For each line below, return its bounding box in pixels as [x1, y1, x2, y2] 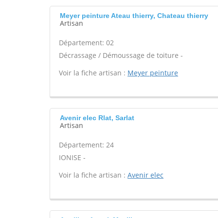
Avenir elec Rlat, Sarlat [60, 114, 134, 122]
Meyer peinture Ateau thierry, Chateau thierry [60, 12, 208, 19]
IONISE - [59, 153, 86, 162]
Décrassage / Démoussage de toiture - [59, 51, 183, 60]
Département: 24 [59, 140, 114, 149]
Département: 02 [59, 38, 114, 47]
